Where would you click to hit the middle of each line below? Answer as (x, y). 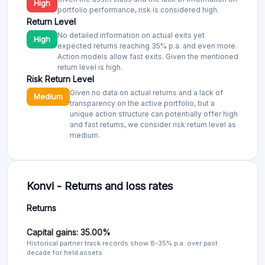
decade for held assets (64, 253)
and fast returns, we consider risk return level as (153, 125)
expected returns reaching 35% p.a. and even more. (147, 46)
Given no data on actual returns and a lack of (146, 93)
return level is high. (90, 67)
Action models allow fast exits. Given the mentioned (148, 56)
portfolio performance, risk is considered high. (138, 10)
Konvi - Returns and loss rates (100, 186)
